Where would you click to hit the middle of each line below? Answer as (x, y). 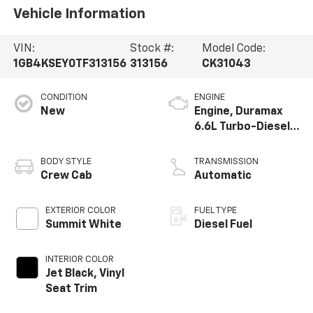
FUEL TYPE (216, 210)
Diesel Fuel (223, 225)
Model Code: (234, 49)
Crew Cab (66, 176)
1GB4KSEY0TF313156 (70, 64)
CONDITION (64, 97)
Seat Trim (71, 289)
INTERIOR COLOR (79, 259)
